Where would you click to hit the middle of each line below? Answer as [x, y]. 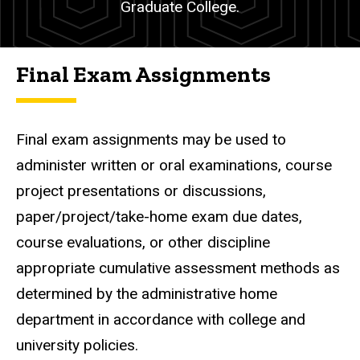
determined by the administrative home [147, 294]
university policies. [77, 346]
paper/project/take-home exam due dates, [159, 217]
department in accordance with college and [161, 320]
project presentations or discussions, [141, 191]
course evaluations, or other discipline [143, 243]
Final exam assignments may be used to [151, 140]
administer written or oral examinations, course [174, 166]
